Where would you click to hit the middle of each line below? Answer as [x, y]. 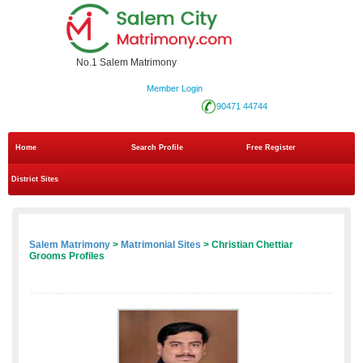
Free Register [271, 148]
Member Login [174, 89]
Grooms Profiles [67, 256]
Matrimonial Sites [161, 245]
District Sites [35, 179]
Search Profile [157, 148]
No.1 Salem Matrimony [126, 63]
